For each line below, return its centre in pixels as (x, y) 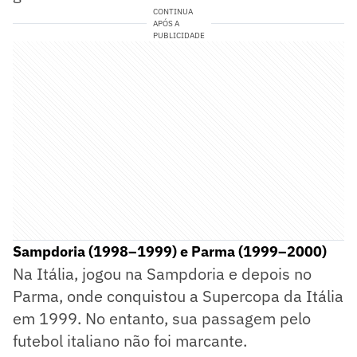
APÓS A (166, 23)
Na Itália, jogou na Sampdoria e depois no (162, 273)
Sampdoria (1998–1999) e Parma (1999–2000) (170, 251)
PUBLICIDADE (178, 35)
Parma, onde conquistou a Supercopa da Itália (178, 296)
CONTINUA (173, 11)
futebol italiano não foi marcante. (130, 340)
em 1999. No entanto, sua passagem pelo (162, 318)
